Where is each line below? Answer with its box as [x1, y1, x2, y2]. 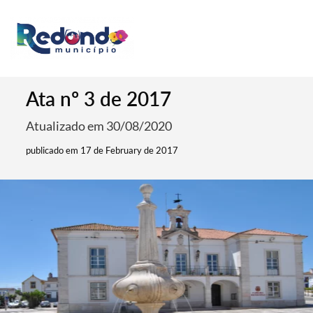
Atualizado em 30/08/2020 [26, 118, 173, 133]
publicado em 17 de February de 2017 [26, 145, 179, 156]
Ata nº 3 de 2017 [26, 87, 172, 110]
